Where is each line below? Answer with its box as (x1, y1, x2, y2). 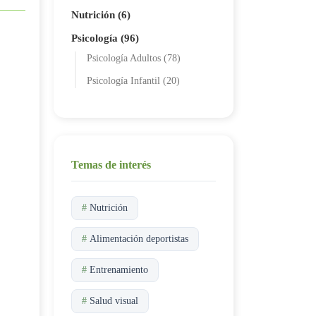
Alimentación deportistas (90, 233, 188, 244)
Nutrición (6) (71, 9, 130, 20)
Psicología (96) (71, 32, 139, 44)
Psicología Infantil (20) (87, 75, 180, 86)
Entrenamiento (90, 265, 148, 275)
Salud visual (90, 296, 138, 306)
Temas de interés (71, 159, 151, 171)
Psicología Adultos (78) (87, 53, 181, 63)
